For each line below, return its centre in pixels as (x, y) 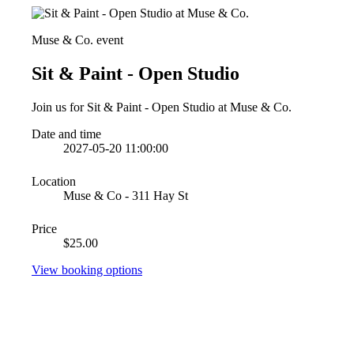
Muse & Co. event (77, 40)
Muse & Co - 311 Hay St (126, 195)
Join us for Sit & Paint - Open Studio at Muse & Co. (162, 107)
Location (54, 181)
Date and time (66, 134)
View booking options (87, 269)
